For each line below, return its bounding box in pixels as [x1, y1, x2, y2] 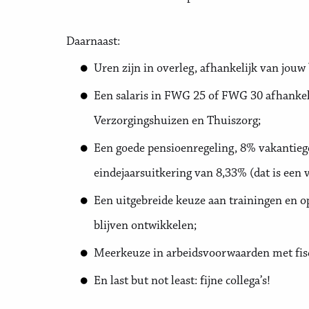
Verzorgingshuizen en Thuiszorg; [94, 115, 261, 128]
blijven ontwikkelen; [94, 220, 197, 232]
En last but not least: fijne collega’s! [94, 275, 270, 288]
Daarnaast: [66, 36, 120, 48]
